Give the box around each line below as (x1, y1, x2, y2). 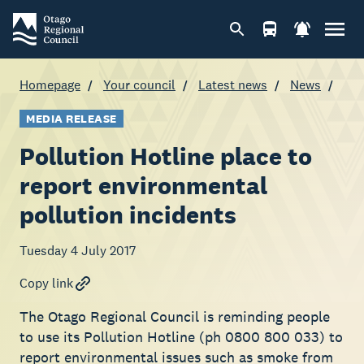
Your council (103, 76, 175, 93)
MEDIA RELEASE (26, 111, 117, 126)
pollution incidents (19, 199, 236, 230)
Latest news (198, 76, 267, 93)
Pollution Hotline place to (19, 141, 312, 171)
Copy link (19, 275, 73, 292)
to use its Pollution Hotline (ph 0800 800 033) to (19, 327, 343, 346)
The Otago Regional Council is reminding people (19, 307, 330, 326)
